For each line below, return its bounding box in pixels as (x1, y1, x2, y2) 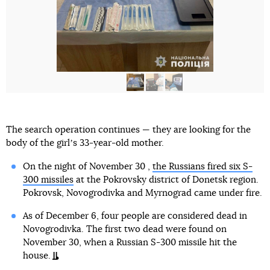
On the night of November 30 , (22, 162, 152, 172)
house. (22, 251, 51, 261)
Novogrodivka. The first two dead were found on (22, 225, 227, 234)
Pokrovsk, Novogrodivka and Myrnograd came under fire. (22, 189, 262, 198)
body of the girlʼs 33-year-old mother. (6, 139, 164, 148)
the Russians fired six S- (152, 162, 253, 172)
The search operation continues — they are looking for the (6, 125, 251, 135)
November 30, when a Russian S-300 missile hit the (22, 238, 237, 248)
